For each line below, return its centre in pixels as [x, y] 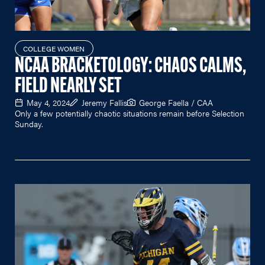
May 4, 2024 [48, 102]
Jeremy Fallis [104, 102]
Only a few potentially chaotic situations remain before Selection [130, 113]
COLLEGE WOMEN [54, 48]
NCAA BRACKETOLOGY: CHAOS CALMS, [130, 67]
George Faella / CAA [176, 102]
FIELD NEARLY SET [68, 87]
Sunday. [29, 123]
